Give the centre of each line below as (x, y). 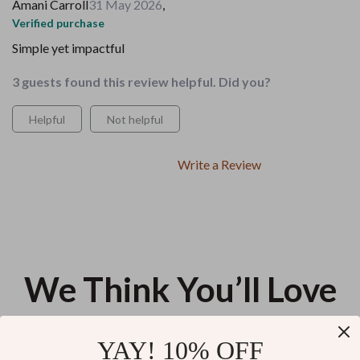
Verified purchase (58, 23)
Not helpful (135, 119)
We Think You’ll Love (180, 289)
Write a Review (219, 164)
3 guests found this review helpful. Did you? (141, 82)
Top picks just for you (180, 331)
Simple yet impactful (68, 48)
